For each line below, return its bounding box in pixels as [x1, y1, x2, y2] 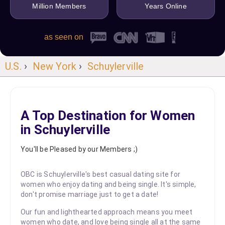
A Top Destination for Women [21, 107, 195, 123]
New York [32, 60, 77, 72]
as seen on [44, 33, 84, 42]
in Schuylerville [21, 122, 110, 137]
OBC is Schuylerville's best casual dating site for [21, 170, 181, 178]
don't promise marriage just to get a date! [21, 190, 159, 198]
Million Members [32, 2, 86, 10]
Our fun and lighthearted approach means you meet [21, 207, 193, 216]
